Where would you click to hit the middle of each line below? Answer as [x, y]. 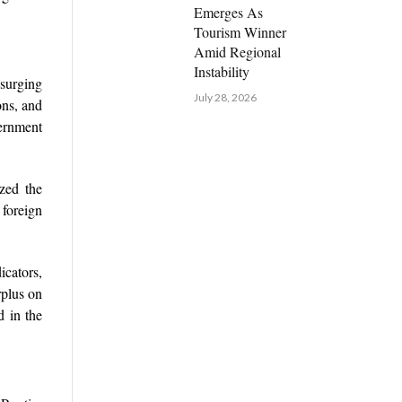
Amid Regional [237, 52]
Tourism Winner [240, 32]
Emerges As [228, 13]
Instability [221, 72]
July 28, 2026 [225, 98]
